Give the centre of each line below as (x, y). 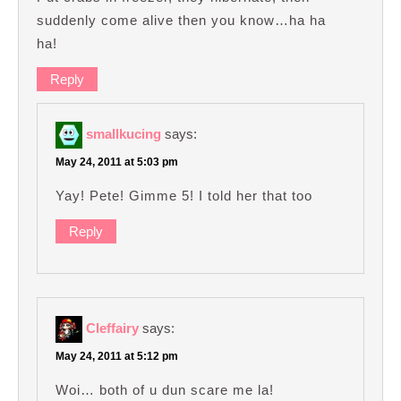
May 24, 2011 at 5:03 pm (117, 162)
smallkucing (124, 133)
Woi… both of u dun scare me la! (165, 390)
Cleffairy (112, 328)
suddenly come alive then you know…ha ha (181, 20)
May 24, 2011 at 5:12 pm (117, 357)
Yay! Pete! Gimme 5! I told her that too (184, 195)
